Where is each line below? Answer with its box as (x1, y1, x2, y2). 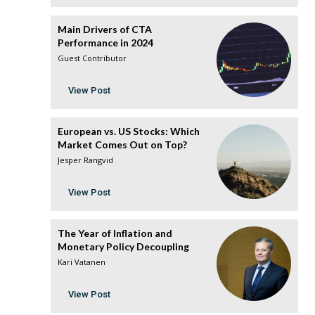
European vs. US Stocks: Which (58, 125, 200, 138)
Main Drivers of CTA (58, 23, 152, 36)
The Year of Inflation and (58, 227, 172, 240)
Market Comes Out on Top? (58, 139, 187, 151)
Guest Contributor (58, 53, 127, 64)
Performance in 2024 (58, 37, 153, 49)
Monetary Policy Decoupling (58, 240, 189, 253)
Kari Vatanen (58, 257, 105, 268)
